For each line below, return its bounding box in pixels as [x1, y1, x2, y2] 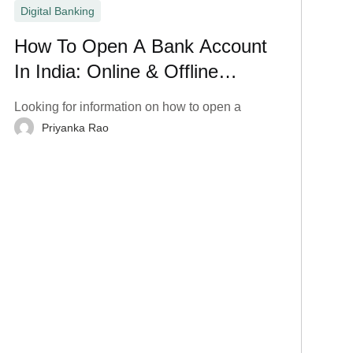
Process [13, 86, 82, 108]
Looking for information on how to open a [13, 100, 241, 114]
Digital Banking [20, 5, 95, 18]
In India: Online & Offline [13, 61, 218, 83]
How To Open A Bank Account [13, 35, 267, 58]
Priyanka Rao [41, 121, 109, 134]
